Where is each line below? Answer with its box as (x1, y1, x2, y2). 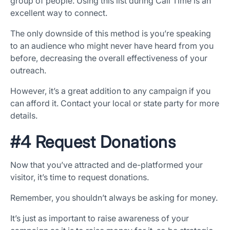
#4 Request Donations (10, 132, 176, 152)
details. (10, 110, 37, 121)
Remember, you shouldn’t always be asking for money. (10, 193, 220, 203)
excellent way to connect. (10, 8, 107, 18)
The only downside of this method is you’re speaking (10, 28, 211, 39)
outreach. (10, 65, 46, 76)
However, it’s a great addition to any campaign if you (10, 86, 210, 97)
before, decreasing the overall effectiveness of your (10, 53, 207, 64)
